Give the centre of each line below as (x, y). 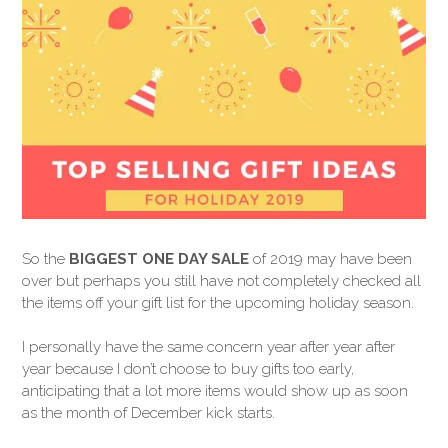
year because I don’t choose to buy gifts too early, (188, 368)
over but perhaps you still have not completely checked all (221, 280)
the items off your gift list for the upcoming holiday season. (218, 302)
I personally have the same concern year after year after (208, 346)
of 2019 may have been (330, 258)
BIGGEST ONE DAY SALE (159, 258)
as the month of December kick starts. (148, 412)
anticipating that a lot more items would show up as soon (215, 390)
